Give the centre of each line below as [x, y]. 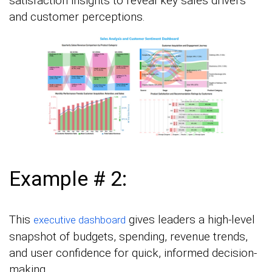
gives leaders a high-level [190, 219]
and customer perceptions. [77, 16]
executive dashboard [80, 220]
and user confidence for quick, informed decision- [133, 253]
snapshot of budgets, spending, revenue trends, [128, 236]
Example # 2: [68, 178]
